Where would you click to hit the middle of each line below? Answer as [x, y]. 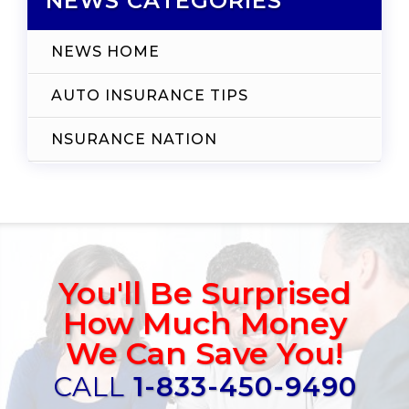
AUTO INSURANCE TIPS [150, 95]
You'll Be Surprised [204, 292]
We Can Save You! [204, 352]
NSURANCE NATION [134, 139]
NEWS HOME [105, 51]
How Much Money [204, 322]
